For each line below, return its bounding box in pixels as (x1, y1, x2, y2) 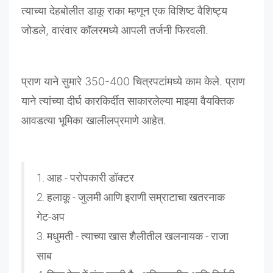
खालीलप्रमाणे (86, 114, 139, 127)
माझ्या (176, 94, 197, 108)
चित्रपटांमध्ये (133, 75, 182, 88)
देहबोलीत (49, 4, 84, 18)
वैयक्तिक (200, 94, 234, 108)
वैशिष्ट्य (197, 4, 227, 18)
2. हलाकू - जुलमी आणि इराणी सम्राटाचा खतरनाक (37, 191, 225, 204)
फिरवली (175, 24, 205, 37)
